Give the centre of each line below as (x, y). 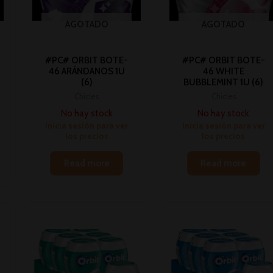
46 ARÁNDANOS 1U (87, 71)
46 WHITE (223, 71)
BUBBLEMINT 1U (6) (224, 82)
